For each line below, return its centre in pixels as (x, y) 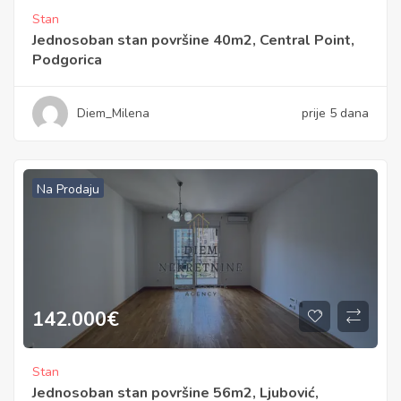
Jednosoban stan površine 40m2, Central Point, (193, 40)
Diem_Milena (113, 113)
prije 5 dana (335, 113)
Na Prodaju (68, 189)
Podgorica (67, 60)
